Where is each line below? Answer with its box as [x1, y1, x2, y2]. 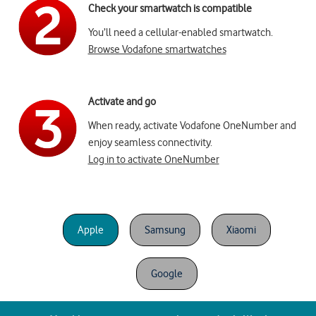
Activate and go [87, 95, 156, 109]
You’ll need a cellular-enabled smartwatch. [87, 26, 273, 39]
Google [150, 267, 183, 281]
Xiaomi [226, 224, 256, 237]
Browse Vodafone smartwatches [87, 43, 226, 56]
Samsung [144, 224, 186, 237]
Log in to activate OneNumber [87, 153, 219, 166]
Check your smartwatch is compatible [87, 2, 252, 16]
